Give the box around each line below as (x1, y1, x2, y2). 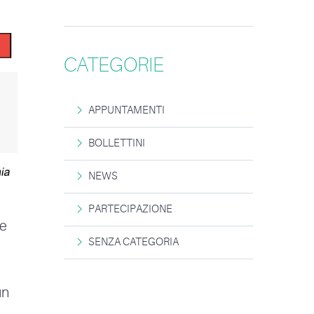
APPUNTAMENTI (88, 104, 165, 116)
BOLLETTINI (88, 137, 145, 149)
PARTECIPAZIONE (88, 203, 172, 215)
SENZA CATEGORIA (88, 235, 179, 248)
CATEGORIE (64, 54, 164, 77)
